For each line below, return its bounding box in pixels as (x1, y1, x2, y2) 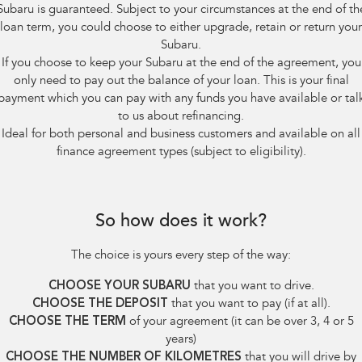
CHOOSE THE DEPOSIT (32, 297, 168, 310)
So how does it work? (95, 213, 267, 231)
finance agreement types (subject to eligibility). (56, 145, 306, 158)
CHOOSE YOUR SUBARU (48, 280, 191, 293)
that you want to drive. (190, 280, 314, 293)
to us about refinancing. (118, 110, 244, 123)
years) (166, 333, 196, 346)
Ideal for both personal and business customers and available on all (2, 128, 360, 141)
